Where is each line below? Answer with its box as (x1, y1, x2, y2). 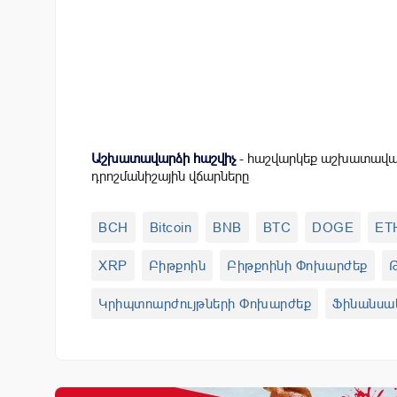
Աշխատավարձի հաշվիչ (91, 150, 236, 166)
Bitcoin (149, 219, 191, 235)
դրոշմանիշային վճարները (91, 167, 249, 183)
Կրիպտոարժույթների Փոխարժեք (98, 295, 311, 311)
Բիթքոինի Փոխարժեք (227, 257, 368, 273)
